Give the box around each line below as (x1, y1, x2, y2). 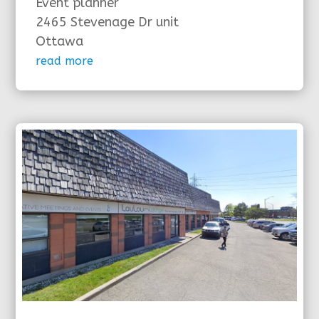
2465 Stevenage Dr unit (36, 14, 179, 31)
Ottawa (36, 33, 84, 50)
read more (36, 54, 94, 68)
